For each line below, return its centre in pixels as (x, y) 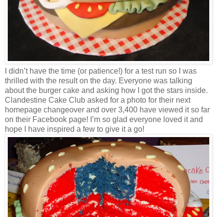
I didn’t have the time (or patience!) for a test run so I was (101, 71)
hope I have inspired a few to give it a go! (75, 129)
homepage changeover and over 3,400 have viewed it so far (107, 110)
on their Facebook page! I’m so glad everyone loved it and (104, 120)
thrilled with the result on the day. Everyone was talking (99, 81)
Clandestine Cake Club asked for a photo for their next (98, 100)
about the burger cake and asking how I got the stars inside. (106, 91)
